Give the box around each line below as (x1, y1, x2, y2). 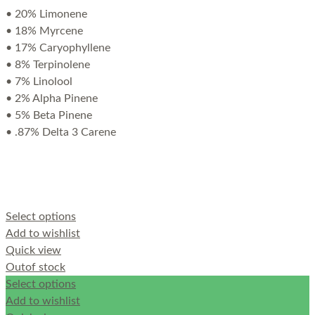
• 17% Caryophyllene (6, 41, 110, 53)
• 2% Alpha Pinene (6, 92, 98, 104)
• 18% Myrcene (6, 25, 83, 37)
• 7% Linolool (6, 75, 72, 87)
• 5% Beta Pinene (6, 109, 92, 121)
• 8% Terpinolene (6, 58, 90, 70)
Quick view (6, 244, 61, 256)
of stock (25, 261, 65, 273)
